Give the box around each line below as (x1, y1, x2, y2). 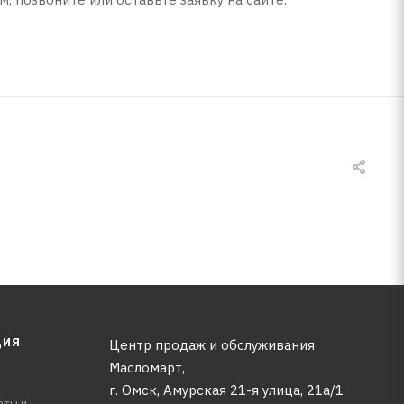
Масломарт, (108, 359, 185, 377)
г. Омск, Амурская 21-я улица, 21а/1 (108, 381, 344, 399)
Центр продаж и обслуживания (108, 336, 315, 354)
